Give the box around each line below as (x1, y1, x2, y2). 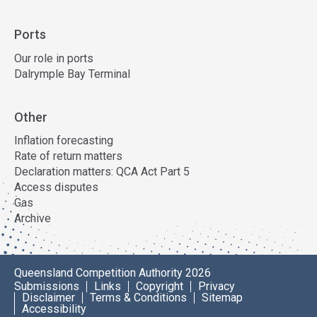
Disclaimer (22, 291, 75, 304)
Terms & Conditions (90, 291, 187, 304)
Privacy (198, 279, 235, 293)
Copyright (136, 279, 183, 293)
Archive (14, 212, 51, 225)
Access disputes (14, 180, 98, 194)
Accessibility (22, 302, 86, 316)
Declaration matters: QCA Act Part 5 (14, 165, 190, 178)
